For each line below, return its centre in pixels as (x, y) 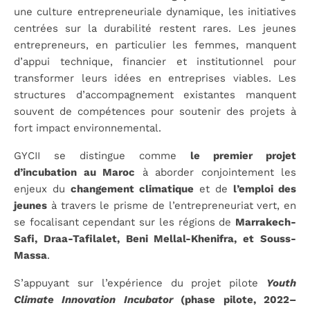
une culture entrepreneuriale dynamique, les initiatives (155, 11)
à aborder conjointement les (216, 172)
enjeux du (42, 189)
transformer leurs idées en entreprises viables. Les (155, 78)
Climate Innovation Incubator (93, 299)
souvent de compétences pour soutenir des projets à (155, 111)
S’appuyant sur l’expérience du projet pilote (140, 283)
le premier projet (243, 155)
